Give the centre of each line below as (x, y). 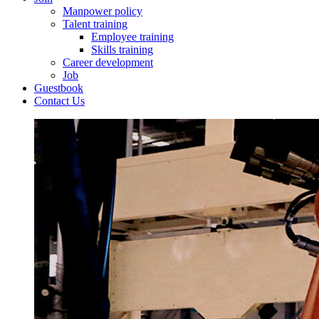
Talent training (95, 24)
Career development (108, 62)
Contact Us (59, 101)
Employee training (132, 37)
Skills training (122, 49)
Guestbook (59, 88)
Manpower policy (103, 11)
